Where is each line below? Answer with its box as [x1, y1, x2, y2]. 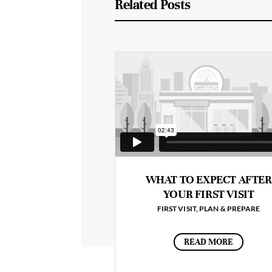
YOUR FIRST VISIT [163, 186, 254, 201]
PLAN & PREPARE [199, 203, 260, 213]
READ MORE [184, 236, 234, 247]
